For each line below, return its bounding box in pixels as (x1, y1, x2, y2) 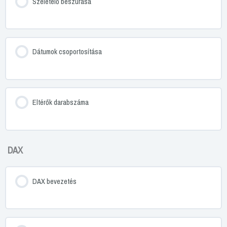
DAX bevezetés (32, 176, 77, 186)
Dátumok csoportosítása (32, 47, 102, 57)
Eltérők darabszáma (32, 97, 89, 108)
